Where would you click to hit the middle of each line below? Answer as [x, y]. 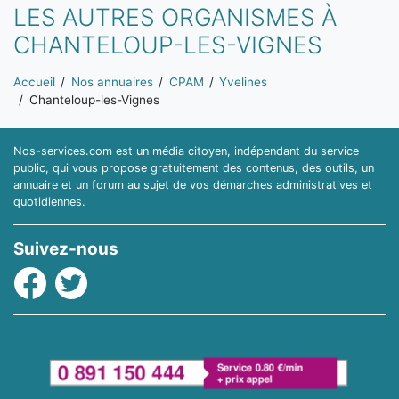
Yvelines [244, 82]
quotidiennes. [49, 201]
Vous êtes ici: [55, 75]
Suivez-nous [66, 248]
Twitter [78, 277]
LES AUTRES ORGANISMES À [175, 17]
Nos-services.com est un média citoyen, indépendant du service [186, 151]
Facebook [47, 277]
